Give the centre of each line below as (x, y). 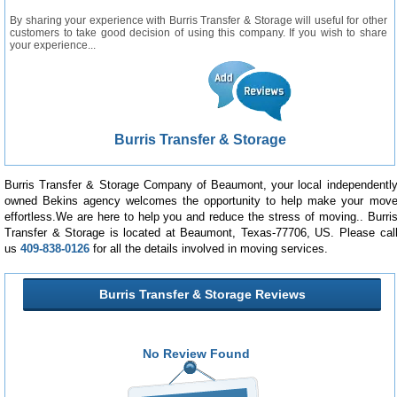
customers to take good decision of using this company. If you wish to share (198, 32)
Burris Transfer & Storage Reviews (202, 294)
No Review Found (196, 353)
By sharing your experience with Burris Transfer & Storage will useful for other (198, 20)
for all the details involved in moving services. (209, 248)
